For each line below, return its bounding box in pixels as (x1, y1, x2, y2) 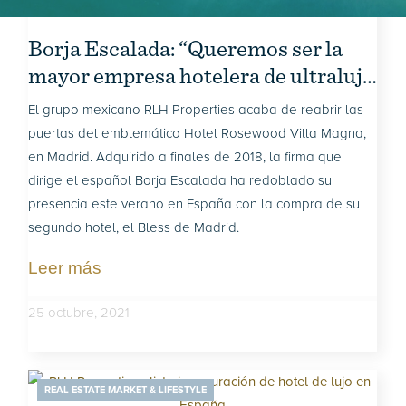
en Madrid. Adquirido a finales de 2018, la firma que (28, 149, 343, 165)
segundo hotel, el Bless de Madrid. (28, 219, 240, 236)
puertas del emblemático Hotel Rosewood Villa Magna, (28, 125, 367, 141)
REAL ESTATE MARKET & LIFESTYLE (44, 384, 208, 396)
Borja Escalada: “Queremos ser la (28, 34, 343, 62)
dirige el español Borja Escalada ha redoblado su (28, 172, 333, 188)
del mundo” (28, 89, 139, 116)
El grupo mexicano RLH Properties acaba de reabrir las (28, 101, 364, 118)
